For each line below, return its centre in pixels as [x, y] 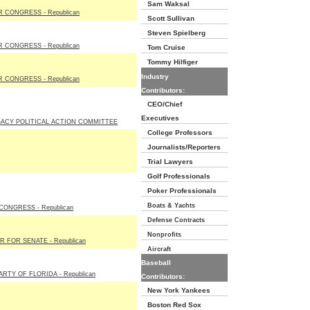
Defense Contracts [173, 220]
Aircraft [156, 249]
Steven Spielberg [173, 33]
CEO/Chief [162, 104]
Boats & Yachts [168, 206]
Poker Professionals [179, 191]
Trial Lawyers [167, 162]
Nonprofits [161, 235]
